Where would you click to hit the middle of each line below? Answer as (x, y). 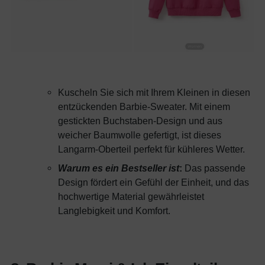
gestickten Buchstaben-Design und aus (140, 120)
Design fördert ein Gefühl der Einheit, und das (153, 182)
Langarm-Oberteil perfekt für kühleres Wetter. (151, 149)
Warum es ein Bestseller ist (119, 168)
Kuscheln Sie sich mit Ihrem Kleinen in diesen (154, 92)
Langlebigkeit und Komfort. (114, 210)
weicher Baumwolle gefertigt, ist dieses (140, 135)
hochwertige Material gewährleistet (131, 196)
